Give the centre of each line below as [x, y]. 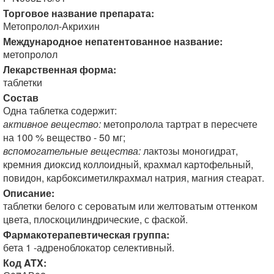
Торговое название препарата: [79, 13]
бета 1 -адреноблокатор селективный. [89, 247]
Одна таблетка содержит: [60, 110]
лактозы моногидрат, [189, 151]
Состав [21, 98]
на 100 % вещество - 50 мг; [64, 137]
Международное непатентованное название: [113, 41]
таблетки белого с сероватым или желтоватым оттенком [130, 206]
